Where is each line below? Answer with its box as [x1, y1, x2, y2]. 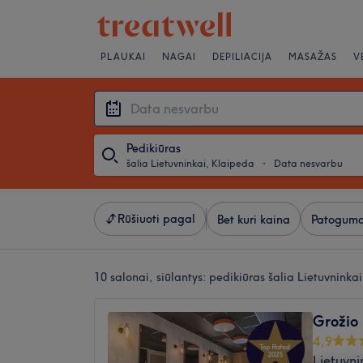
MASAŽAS [288, 51, 337, 62]
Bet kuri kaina [217, 212, 290, 227]
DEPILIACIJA [212, 51, 272, 62]
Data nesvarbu [274, 157, 343, 169]
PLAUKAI [100, 51, 146, 62]
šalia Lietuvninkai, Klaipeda [126, 157, 254, 169]
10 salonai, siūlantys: [94, 270, 209, 284]
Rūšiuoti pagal [117, 211, 195, 226]
